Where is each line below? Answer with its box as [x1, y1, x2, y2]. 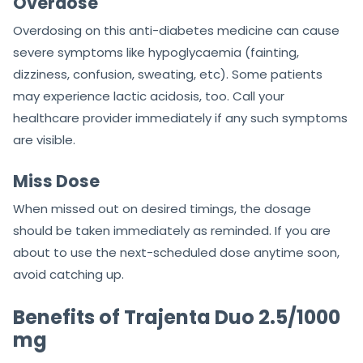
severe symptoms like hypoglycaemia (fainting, [13, 44, 299, 62]
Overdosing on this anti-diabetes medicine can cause [13, 22, 340, 40]
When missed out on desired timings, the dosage [13, 200, 311, 218]
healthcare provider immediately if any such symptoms [13, 109, 348, 127]
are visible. [13, 131, 75, 149]
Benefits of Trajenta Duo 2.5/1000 [13, 304, 340, 331]
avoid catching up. [13, 266, 124, 284]
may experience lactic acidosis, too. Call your [13, 88, 284, 105]
